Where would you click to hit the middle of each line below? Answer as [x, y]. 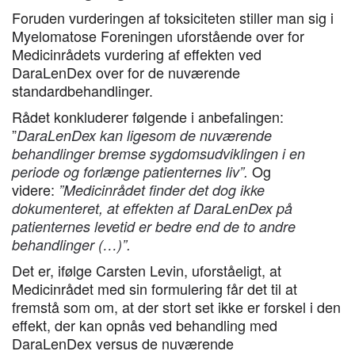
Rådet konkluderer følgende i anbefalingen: [148, 116]
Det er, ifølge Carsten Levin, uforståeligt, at [147, 270]
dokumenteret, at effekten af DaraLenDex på [152, 208]
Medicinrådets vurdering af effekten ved [137, 54]
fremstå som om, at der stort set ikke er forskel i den [176, 307]
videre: [35, 189]
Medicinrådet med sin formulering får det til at [155, 288]
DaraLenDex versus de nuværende [123, 343]
